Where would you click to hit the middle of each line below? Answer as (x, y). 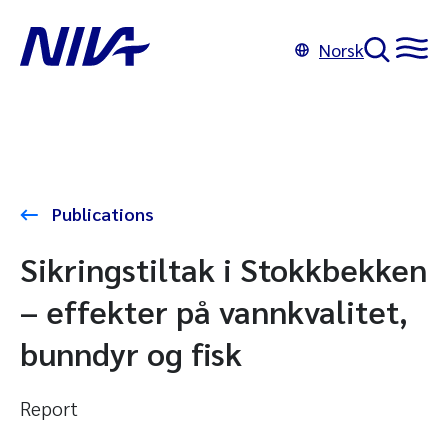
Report (49, 408)
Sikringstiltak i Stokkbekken (223, 268)
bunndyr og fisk (131, 352)
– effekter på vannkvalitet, (214, 310)
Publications (101, 213)
